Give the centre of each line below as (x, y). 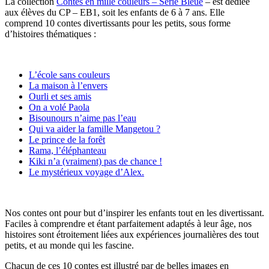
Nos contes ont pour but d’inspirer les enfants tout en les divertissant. (134, 213)
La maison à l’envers (68, 85)
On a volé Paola (59, 107)
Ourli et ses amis (60, 96)
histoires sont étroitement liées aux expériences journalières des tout (132, 234)
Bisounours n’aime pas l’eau (83, 118)
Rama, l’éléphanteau (68, 150)
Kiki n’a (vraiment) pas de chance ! (95, 161)
